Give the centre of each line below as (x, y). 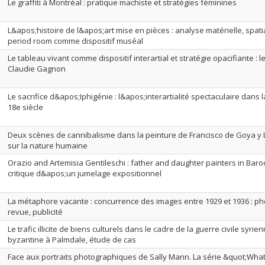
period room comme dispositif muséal (75, 41)
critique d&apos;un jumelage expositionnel (85, 173)
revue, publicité (35, 212)
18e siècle (25, 107)
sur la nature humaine (48, 146)
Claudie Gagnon (37, 69)
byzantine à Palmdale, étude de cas (72, 240)
